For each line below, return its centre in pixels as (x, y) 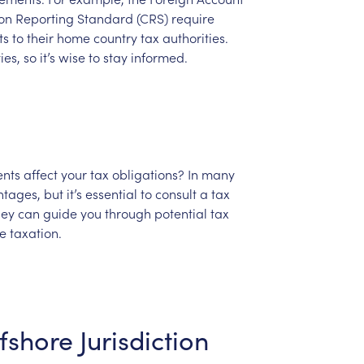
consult (175, 193)
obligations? (148, 173)
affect (40, 173)
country (115, 37)
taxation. (35, 232)
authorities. (195, 37)
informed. (159, 56)
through (128, 212)
